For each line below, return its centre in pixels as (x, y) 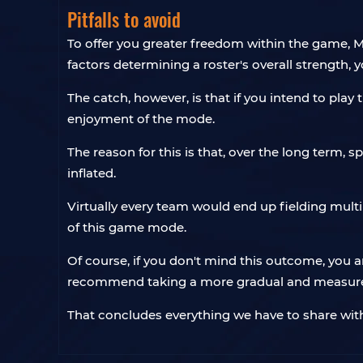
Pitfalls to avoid (124, 19)
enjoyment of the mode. (141, 119)
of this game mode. (127, 227)
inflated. (92, 173)
